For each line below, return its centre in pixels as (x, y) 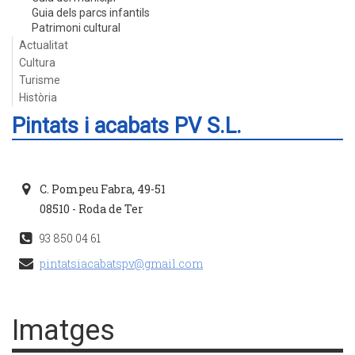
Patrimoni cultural (76, 28)
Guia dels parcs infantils (91, 13)
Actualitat (44, 45)
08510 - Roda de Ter (92, 209)
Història (38, 97)
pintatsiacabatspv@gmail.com (121, 263)
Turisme (40, 80)
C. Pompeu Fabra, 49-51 (103, 189)
